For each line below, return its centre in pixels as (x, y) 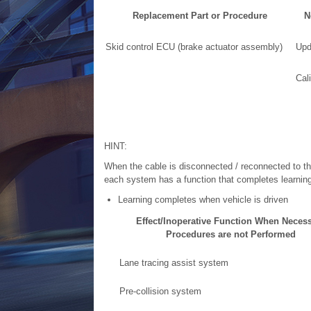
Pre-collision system (160, 291)
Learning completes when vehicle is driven (203, 200)
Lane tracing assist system (174, 263)
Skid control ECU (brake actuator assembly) (194, 47)
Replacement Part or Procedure (200, 16)
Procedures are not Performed (230, 234)
